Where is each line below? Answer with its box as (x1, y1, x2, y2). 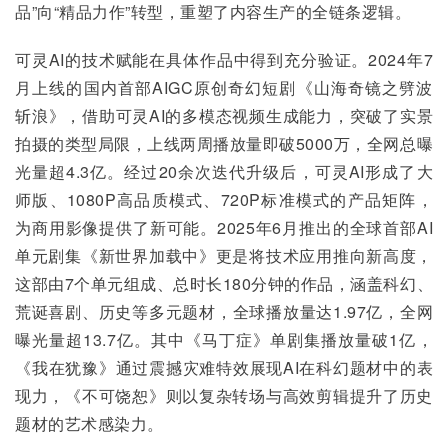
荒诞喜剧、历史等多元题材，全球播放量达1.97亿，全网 (15, 300, 433, 323)
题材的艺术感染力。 (15, 412, 164, 435)
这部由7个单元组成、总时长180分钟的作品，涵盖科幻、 (15, 272, 433, 295)
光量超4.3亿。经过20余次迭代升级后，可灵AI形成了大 (15, 160, 433, 183)
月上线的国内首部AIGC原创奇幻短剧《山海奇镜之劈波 (15, 76, 433, 99)
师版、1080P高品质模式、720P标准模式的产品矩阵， (15, 188, 433, 211)
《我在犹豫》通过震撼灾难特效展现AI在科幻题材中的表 (15, 356, 433, 379)
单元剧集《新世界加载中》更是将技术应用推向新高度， (15, 244, 433, 267)
